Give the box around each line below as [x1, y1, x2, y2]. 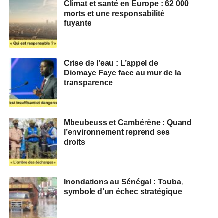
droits [64, 137, 85, 146]
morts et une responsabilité [64, 9, 164, 18]
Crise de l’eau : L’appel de [64, 58, 158, 67]
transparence [64, 78, 113, 87]
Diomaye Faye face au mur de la [64, 68, 181, 77]
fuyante [64, 18, 91, 27]
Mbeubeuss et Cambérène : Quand [64, 118, 192, 127]
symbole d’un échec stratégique [64, 187, 182, 196]
